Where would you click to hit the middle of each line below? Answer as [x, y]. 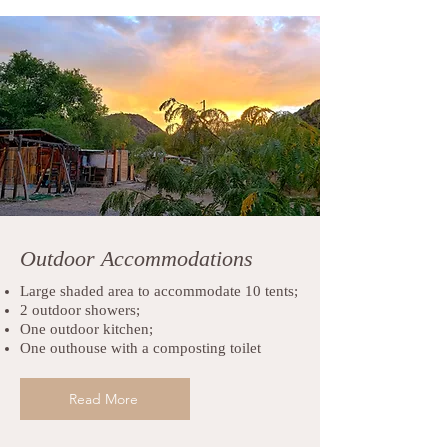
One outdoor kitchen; [86, 329]
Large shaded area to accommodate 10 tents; [159, 291]
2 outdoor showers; [80, 310]
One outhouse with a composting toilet [140, 348]
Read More [103, 399]
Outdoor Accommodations [136, 258]
